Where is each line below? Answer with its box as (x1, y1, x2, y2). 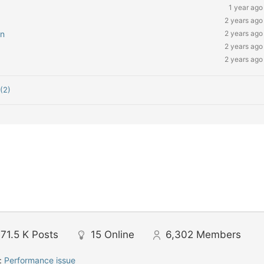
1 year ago (228, 3, 263, 12)
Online (104, 229, 134, 240)
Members (196, 229, 241, 240)
